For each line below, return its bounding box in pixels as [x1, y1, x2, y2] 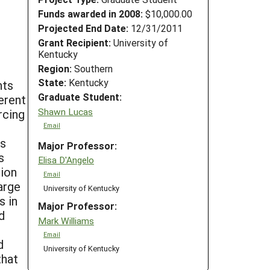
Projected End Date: [38, 21, 128, 34]
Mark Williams [38, 214, 94, 227]
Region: [38, 61, 72, 75]
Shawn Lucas [38, 105, 93, 118]
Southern [72, 61, 113, 75]
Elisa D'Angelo [38, 154, 94, 166]
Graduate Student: [38, 90, 122, 104]
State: [38, 76, 66, 89]
